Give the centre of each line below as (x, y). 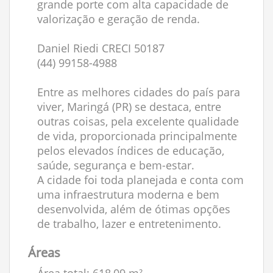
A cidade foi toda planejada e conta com (140, 180)
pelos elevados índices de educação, (131, 151)
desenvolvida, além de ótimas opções (134, 209)
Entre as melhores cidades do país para (139, 92)
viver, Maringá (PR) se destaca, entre (129, 107)
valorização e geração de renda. (119, 19)
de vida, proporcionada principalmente (137, 136)
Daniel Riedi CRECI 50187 (101, 48)
